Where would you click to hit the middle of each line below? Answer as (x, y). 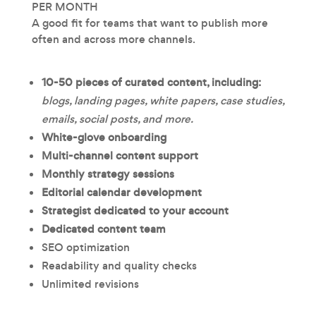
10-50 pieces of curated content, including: (151, 82)
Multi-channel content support (120, 155)
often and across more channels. (113, 39)
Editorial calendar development (121, 192)
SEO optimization (85, 247)
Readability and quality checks (119, 265)
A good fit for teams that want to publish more (150, 23)
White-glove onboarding (104, 137)
